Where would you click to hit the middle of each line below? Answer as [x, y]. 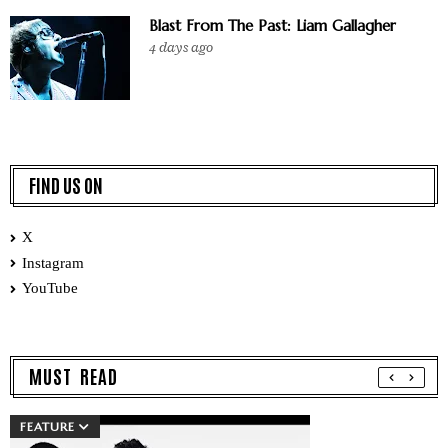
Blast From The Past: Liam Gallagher [272, 26]
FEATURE [47, 426]
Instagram [53, 262]
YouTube [50, 288]
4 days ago [181, 48]
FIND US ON [66, 185]
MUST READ [73, 375]
